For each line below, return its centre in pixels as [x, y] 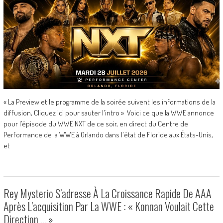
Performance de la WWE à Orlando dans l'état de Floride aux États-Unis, [108, 134]
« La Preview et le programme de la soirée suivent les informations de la [109, 102]
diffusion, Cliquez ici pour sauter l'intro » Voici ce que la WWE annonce [109, 112]
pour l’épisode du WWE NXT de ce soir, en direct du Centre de [96, 123]
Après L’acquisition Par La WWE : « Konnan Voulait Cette [109, 206]
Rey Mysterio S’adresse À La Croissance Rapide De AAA [107, 193]
